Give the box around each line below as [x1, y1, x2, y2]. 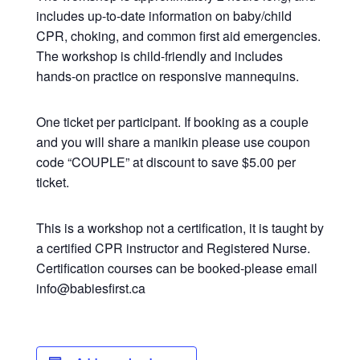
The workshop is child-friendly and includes [35, 47, 283, 65]
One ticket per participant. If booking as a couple [35, 112, 309, 131]
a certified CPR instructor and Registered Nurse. [35, 239, 310, 257]
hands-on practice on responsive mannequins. [35, 67, 299, 85]
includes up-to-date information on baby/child [35, 6, 292, 25]
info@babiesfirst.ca [35, 279, 145, 297]
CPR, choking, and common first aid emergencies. [35, 27, 321, 45]
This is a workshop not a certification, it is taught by [35, 219, 324, 237]
